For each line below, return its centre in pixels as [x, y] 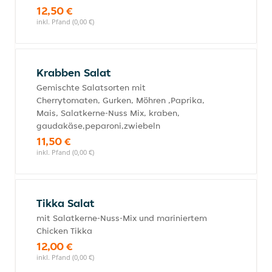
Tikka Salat [65, 203]
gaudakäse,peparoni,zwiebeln [98, 126]
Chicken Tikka [64, 231]
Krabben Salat [73, 73]
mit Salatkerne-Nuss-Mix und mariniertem [122, 218]
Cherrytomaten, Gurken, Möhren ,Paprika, [121, 100]
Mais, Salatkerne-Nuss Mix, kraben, [108, 113]
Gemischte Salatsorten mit [91, 87]
